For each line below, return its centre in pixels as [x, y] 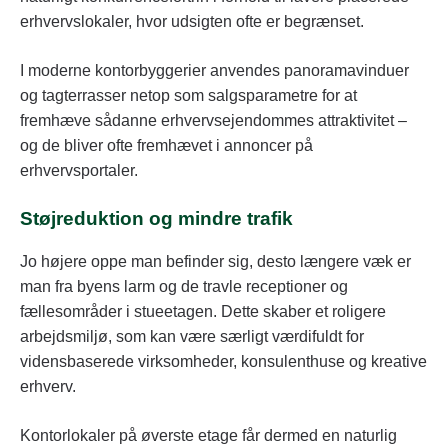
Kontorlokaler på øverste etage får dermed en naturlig [208, 436]
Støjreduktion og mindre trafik [156, 219]
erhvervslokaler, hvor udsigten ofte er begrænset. [192, 22]
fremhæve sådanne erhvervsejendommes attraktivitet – [213, 121]
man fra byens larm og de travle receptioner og [184, 287]
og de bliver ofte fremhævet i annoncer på [166, 146]
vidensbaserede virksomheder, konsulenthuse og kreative [223, 362]
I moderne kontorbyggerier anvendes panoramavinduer [214, 71]
